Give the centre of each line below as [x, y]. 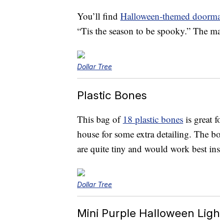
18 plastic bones [153, 119]
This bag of [100, 119]
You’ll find [99, 16]
